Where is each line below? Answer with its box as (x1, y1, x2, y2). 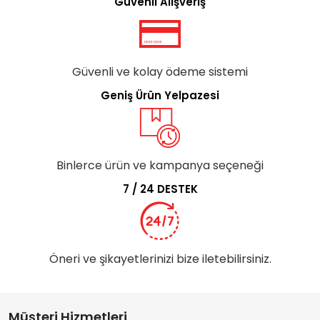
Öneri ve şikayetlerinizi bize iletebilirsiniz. (49, 250, 271, 267)
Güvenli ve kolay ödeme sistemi (72, 63, 248, 80)
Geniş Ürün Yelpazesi (101, 87, 219, 103)
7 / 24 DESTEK (122, 181, 198, 196)
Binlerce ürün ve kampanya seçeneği (56, 156, 264, 174)
